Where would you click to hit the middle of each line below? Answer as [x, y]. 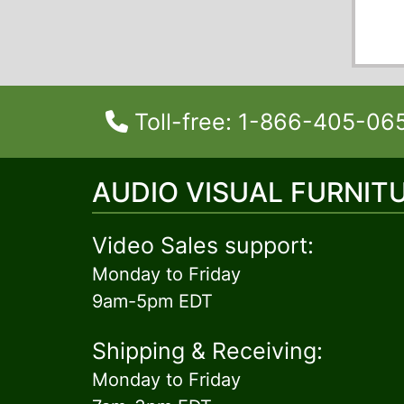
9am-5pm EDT [152, 301]
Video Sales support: [203, 245]
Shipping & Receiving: [207, 351]
